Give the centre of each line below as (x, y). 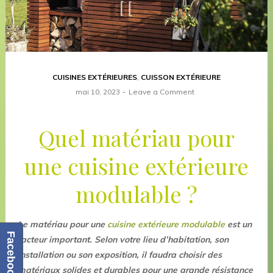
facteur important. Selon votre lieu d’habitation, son (123, 240)
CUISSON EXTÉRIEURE (180, 77)
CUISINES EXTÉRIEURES (94, 77)
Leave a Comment (161, 92)
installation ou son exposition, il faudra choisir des (119, 255)
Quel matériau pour (136, 138)
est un (238, 225)
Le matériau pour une (62, 225)
